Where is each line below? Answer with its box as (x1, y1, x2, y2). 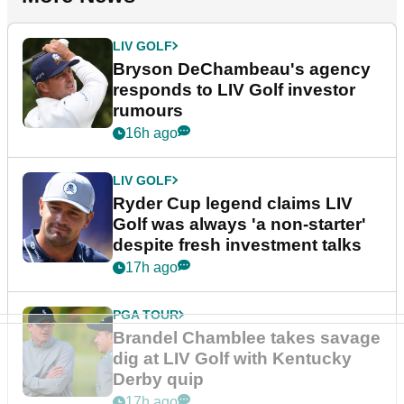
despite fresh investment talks (113, 234, 362, 254)
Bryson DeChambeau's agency (113, 59, 371, 78)
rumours (113, 100, 183, 120)
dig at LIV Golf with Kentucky (113, 348, 352, 368)
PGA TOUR (113, 307, 179, 322)
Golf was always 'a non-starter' (113, 214, 366, 234)
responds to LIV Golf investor (113, 79, 355, 99)
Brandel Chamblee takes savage (113, 327, 381, 347)
